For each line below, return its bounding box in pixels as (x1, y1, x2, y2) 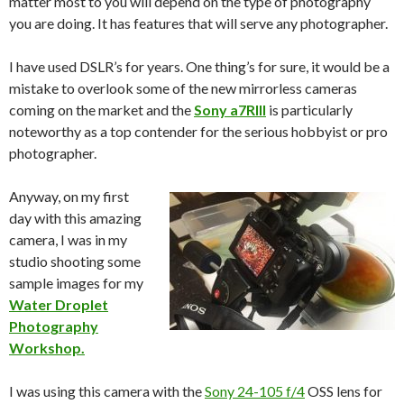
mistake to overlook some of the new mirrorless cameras (9, 79, 357, 97)
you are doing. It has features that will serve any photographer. (9, 14, 388, 32)
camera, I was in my (9, 231, 127, 249)
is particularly (266, 101, 353, 119)
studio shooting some (9, 252, 141, 271)
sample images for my (9, 274, 143, 292)
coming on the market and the (9, 101, 194, 119)
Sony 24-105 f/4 (205, 382, 305, 400)
